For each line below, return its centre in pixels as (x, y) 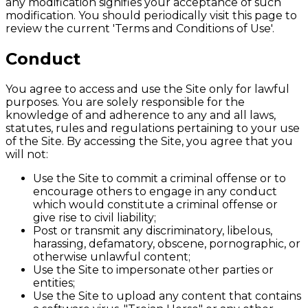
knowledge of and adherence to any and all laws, (141, 115)
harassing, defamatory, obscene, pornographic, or (167, 244)
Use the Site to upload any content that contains (167, 296)
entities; (54, 283)
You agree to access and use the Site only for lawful (147, 89)
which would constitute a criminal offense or (155, 205)
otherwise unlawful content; (112, 257)
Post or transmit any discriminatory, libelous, (153, 231)
